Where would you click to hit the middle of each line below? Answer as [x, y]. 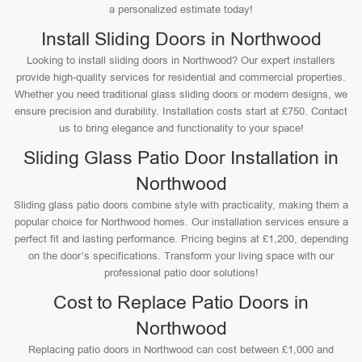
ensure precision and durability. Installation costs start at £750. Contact [181, 111]
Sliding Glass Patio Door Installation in [181, 158]
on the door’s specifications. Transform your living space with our [181, 256]
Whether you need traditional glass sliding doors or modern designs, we [181, 94]
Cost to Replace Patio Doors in [181, 302]
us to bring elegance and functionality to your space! [181, 128]
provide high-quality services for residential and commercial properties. [181, 77]
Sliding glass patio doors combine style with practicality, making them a [181, 205]
